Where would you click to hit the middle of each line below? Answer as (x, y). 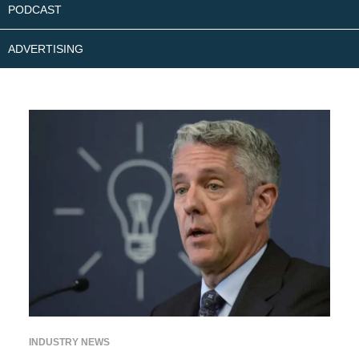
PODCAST (35, 10)
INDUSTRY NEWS (69, 343)
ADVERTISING (46, 49)
